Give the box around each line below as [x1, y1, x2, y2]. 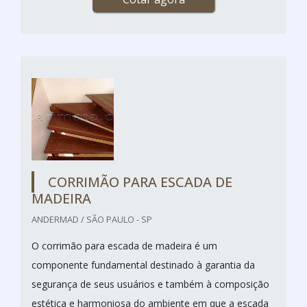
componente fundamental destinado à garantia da [32, 258, 255, 271]
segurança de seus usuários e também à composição [32, 277, 269, 291]
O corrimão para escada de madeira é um [32, 238, 217, 252]
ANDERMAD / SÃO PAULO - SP [32, 212, 152, 225]
